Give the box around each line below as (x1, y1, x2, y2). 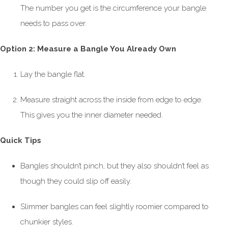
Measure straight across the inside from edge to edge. (20, 95, 203, 105)
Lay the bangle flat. (20, 70, 85, 79)
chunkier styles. (20, 217, 73, 227)
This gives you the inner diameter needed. (20, 110, 163, 120)
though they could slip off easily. (20, 177, 131, 186)
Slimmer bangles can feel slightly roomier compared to (20, 202, 209, 212)
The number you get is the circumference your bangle (20, 4, 206, 13)
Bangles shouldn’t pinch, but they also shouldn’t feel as (20, 161, 209, 171)
